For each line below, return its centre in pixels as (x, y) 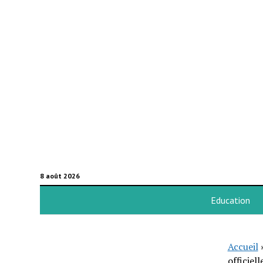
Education (230, 200)
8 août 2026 (60, 176)
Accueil (243, 247)
